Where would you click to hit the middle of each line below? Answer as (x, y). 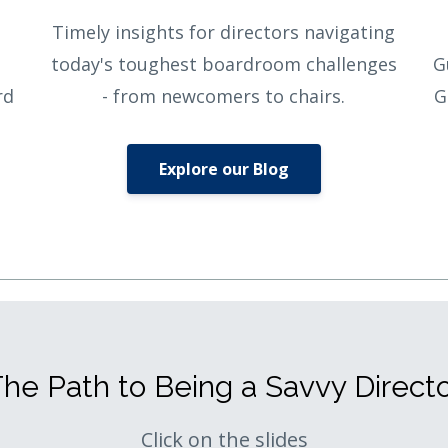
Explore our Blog (223, 169)
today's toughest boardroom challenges (223, 64)
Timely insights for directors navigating (224, 32)
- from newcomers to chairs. (224, 96)
